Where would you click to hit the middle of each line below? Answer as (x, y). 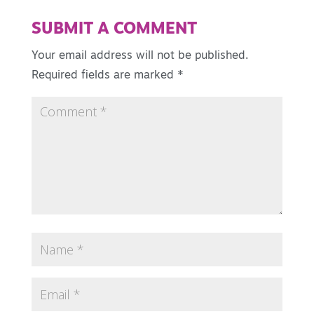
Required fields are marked (104, 75)
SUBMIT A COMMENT (114, 29)
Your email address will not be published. (139, 56)
